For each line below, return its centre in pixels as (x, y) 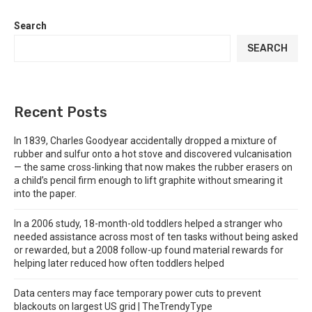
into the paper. (45, 194)
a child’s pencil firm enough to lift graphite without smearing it (148, 180)
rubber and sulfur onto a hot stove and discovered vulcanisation (153, 154)
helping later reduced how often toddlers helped (119, 263)
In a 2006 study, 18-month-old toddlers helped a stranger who (148, 224)
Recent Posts (61, 112)
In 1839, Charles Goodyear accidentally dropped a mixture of (146, 141)
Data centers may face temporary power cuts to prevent (138, 293)
